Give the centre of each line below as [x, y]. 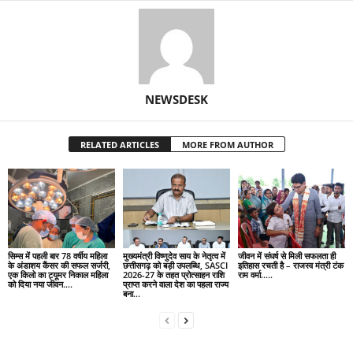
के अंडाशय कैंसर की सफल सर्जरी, [59, 266]
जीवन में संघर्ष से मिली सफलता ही [286, 256]
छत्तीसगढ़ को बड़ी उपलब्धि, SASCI [175, 266]
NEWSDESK [176, 99]
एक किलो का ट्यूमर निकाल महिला [58, 275]
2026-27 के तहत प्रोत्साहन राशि [173, 275]
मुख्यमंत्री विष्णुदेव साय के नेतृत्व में [174, 256]
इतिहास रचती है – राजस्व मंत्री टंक [290, 266]
